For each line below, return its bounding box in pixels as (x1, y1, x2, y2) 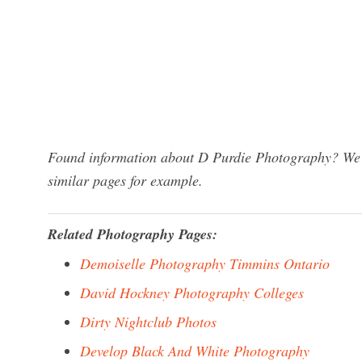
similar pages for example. (48, 170, 203, 190)
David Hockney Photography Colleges (80, 283, 304, 302)
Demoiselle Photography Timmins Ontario (80, 254, 330, 273)
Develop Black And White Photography (80, 341, 309, 360)
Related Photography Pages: (48, 224, 217, 244)
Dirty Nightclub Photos (80, 312, 217, 331)
